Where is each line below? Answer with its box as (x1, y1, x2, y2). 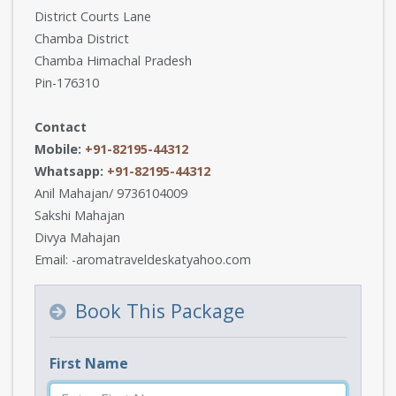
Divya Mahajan (34, 229, 120, 246)
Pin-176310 (34, 74, 99, 91)
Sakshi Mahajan (34, 207, 125, 224)
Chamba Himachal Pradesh (34, 52, 192, 69)
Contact (34, 118, 87, 135)
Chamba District (34, 30, 129, 47)
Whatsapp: (34, 163, 107, 179)
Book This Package (70, 298, 245, 324)
